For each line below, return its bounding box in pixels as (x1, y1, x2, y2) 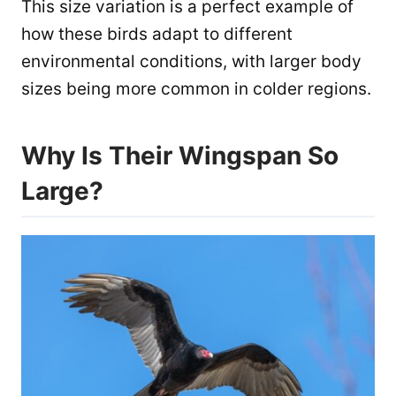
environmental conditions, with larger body (21, 51, 362, 72)
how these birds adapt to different (21, 24, 293, 45)
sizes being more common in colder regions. (21, 79, 371, 100)
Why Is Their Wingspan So (21, 141, 339, 171)
